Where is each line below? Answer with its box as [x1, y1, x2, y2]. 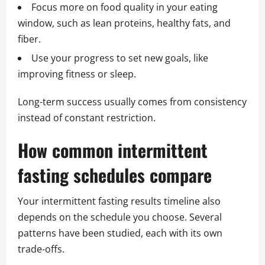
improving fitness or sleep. [18, 67, 136, 81]
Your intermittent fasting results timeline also [18, 195, 221, 208]
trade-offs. [18, 243, 64, 256]
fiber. [18, 33, 41, 46]
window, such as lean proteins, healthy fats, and [18, 17, 231, 30]
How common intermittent [18, 137, 208, 164]
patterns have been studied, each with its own [18, 227, 222, 240]
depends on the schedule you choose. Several [18, 211, 222, 224]
